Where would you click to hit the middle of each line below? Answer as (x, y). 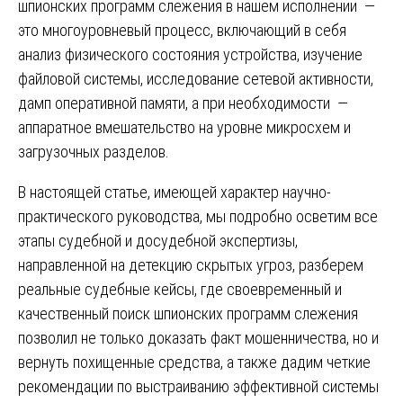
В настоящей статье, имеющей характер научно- (175, 193)
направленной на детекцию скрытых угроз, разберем (191, 265)
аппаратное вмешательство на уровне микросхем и (184, 128)
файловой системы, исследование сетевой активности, (196, 79)
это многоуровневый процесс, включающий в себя (182, 31)
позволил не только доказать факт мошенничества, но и (198, 338)
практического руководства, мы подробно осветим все (198, 217)
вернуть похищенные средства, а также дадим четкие (194, 363)
